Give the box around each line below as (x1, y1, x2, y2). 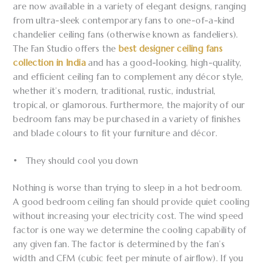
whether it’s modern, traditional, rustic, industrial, (13, 86, 216, 96)
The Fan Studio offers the (13, 43, 119, 54)
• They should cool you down (13, 156, 139, 167)
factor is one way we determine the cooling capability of (13, 225, 247, 236)
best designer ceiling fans (118, 43, 223, 54)
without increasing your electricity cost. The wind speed (13, 211, 244, 222)
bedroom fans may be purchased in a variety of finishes (13, 114, 241, 124)
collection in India (13, 58, 86, 68)
